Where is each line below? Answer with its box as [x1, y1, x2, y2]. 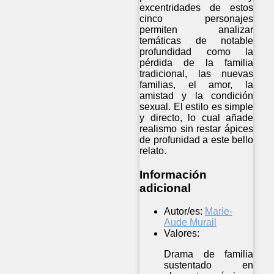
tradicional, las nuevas [139, 68, 254, 79]
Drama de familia [164, 249, 254, 260]
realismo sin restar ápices [139, 123, 254, 134]
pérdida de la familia [139, 57, 254, 68]
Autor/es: [164, 206, 202, 217]
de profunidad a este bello [139, 134, 254, 145]
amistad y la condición [139, 90, 254, 101]
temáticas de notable [139, 35, 254, 46]
